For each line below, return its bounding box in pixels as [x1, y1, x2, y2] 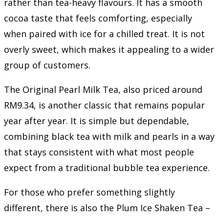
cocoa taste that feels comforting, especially [4, 12, 192, 24]
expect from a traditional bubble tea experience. [4, 161, 210, 174]
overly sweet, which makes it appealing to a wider [4, 43, 214, 55]
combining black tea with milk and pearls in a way [4, 130, 215, 142]
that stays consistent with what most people [4, 146, 194, 158]
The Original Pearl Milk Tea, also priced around [4, 83, 202, 95]
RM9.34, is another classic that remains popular [4, 99, 205, 111]
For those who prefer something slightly [4, 186, 175, 198]
